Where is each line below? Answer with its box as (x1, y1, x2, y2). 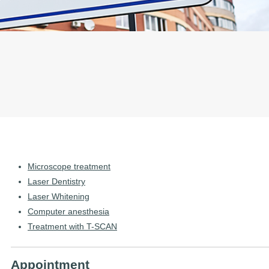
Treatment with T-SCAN (28, 222, 117, 232)
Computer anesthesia (28, 207, 109, 217)
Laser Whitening (28, 192, 89, 202)
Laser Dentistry (28, 177, 85, 187)
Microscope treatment (28, 162, 110, 172)
